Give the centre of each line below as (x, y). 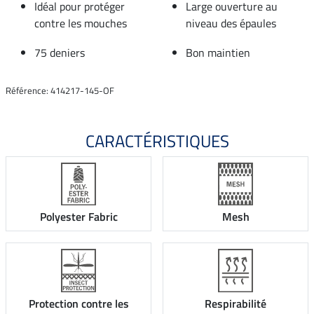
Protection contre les (78, 303)
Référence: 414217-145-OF (60, 90)
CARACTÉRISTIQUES (157, 141)
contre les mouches (81, 23)
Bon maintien (218, 52)
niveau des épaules (231, 23)
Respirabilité (235, 303)
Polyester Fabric (78, 217)
